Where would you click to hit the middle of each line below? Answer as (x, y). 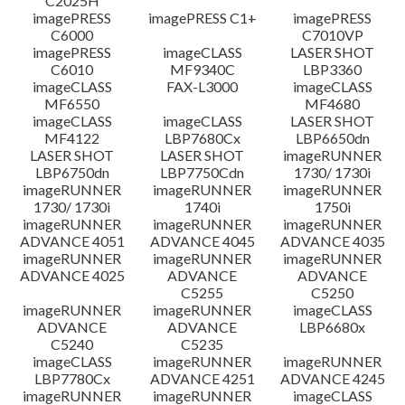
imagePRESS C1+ (202, 18)
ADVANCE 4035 (332, 241)
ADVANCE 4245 (332, 378)
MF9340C (202, 69)
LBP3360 (333, 69)
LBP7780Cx (72, 378)
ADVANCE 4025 (72, 275)
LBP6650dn (332, 138)
